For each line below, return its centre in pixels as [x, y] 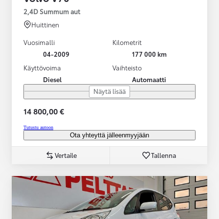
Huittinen [45, 24]
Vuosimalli [39, 42]
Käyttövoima [42, 67]
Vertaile [66, 155]
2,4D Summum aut [52, 11]
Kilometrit [127, 42]
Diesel [52, 79]
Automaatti [149, 79]
